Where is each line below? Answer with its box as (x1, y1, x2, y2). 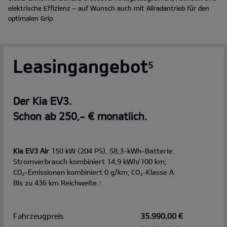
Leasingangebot (13, 55, 148, 77)
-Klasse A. (142, 168, 176, 177)
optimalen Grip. (8, 14, 54, 23)
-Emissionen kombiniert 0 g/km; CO (24, 168, 140, 177)
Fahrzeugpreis (13, 211, 64, 221)
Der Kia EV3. (13, 95, 71, 107)
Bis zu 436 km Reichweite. (13, 178, 99, 187)
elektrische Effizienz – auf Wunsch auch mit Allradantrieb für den (8, 4, 209, 13)
